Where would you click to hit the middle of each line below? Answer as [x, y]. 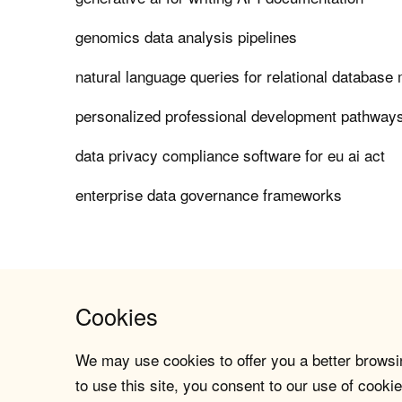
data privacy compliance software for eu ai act [231, 155]
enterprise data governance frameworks [209, 195]
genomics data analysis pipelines [187, 37]
